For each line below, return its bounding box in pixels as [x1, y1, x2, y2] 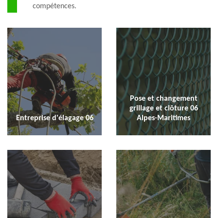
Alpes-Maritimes [137, 114, 190, 122]
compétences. [33, 2, 76, 11]
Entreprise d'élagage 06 [16, 114, 93, 122]
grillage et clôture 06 [129, 104, 198, 112]
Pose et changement [129, 94, 198, 103]
